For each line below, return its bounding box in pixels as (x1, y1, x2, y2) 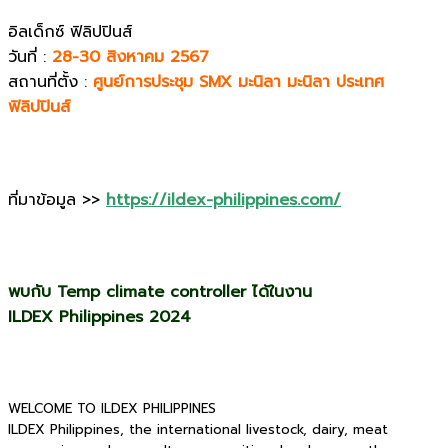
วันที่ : (8, 45, 46, 70)
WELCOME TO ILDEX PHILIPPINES (8, 398, 216, 419)
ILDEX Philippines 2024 (8, 305, 191, 330)
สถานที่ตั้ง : (8, 70, 93, 95)
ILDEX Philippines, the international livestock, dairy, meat (8, 419, 388, 440)
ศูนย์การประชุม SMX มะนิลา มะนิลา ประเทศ (93, 70, 384, 95)
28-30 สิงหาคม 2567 (46, 45, 209, 70)
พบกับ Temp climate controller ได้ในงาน (8, 280, 312, 305)
